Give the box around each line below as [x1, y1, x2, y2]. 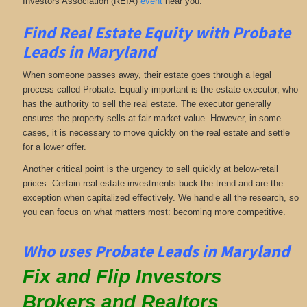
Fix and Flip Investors [22, 266, 222, 288]
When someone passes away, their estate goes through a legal [22, 70, 271, 81]
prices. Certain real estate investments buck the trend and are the [22, 177, 283, 188]
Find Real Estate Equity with [22, 21, 232, 43]
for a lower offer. [22, 142, 86, 153]
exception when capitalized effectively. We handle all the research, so [22, 192, 299, 203]
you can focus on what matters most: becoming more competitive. [22, 206, 286, 217]
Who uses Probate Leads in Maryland [22, 240, 290, 262]
